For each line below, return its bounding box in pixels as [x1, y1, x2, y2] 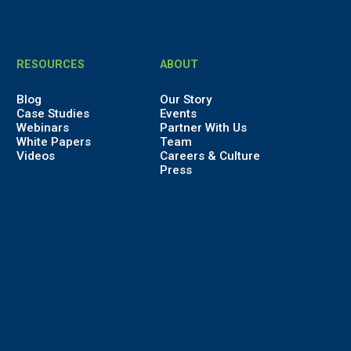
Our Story [160, 92, 212, 107]
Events [160, 106, 197, 121]
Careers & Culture [160, 148, 261, 163]
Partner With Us [160, 120, 248, 135]
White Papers [16, 134, 91, 149]
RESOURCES [16, 57, 85, 71]
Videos [16, 148, 55, 163]
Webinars [16, 120, 69, 135]
